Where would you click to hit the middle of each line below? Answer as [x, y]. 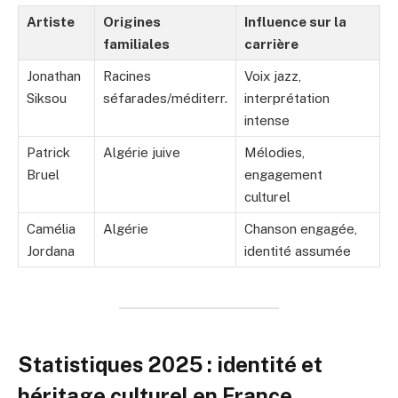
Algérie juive [142, 153]
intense [267, 121]
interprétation [287, 99]
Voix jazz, [273, 76]
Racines [127, 76]
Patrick [48, 153]
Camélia [51, 229]
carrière [271, 44]
